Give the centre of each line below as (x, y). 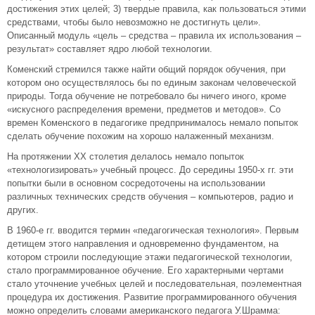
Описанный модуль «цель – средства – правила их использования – (154, 36)
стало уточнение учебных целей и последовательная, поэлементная (154, 284)
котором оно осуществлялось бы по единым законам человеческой (152, 83)
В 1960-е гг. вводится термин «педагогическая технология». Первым (153, 230)
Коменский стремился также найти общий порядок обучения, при (146, 69)
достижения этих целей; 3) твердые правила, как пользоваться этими (156, 9)
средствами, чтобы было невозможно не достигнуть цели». (134, 22)
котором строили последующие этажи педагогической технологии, (150, 257)
